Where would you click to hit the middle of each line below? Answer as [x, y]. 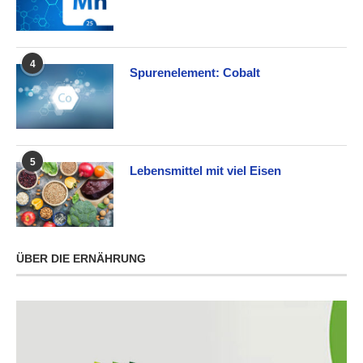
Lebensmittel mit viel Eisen [205, 170]
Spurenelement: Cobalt [195, 72]
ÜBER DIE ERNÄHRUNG [81, 258]
